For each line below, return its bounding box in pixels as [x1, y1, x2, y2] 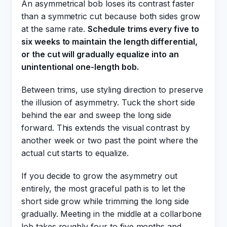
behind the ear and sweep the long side [21, 110, 172, 120]
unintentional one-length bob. [21, 62, 139, 72]
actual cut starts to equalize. [21, 148, 129, 158]
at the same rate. [21, 24, 88, 34]
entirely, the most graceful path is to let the [21, 183, 185, 194]
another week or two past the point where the [21, 135, 198, 145]
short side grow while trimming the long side [21, 196, 189, 206]
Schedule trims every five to [88, 24, 199, 34]
